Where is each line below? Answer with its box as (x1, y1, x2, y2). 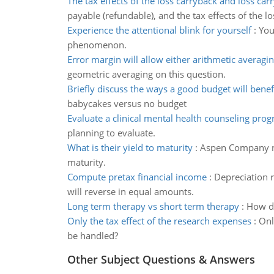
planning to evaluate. (67, 127, 155, 139)
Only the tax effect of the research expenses (67, 215, 251, 227)
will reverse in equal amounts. (67, 185, 194, 198)
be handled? (67, 229, 118, 242)
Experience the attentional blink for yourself (67, 24, 251, 36)
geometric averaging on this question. (67, 68, 226, 80)
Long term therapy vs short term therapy (67, 200, 239, 212)
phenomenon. (67, 39, 127, 51)
